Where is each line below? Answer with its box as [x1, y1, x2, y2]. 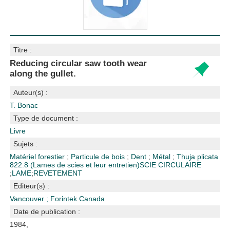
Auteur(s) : [13, 88, 48, 97]
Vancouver [10, 195, 47, 203]
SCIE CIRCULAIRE [140, 161, 202, 169]
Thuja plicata [177, 152, 219, 161]
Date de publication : [13, 207, 81, 216]
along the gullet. [10, 69, 76, 79]
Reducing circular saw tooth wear [10, 59, 147, 68]
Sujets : [13, 140, 38, 148]
